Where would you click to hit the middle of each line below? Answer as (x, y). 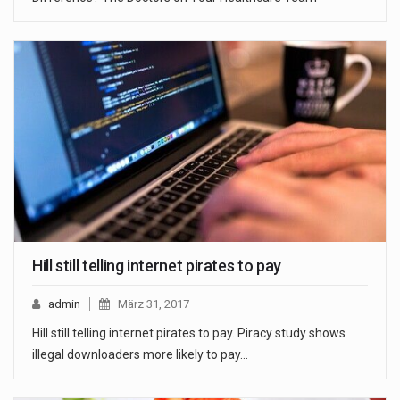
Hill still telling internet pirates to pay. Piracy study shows (189, 333)
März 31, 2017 (154, 304)
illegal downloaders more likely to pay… (140, 354)
